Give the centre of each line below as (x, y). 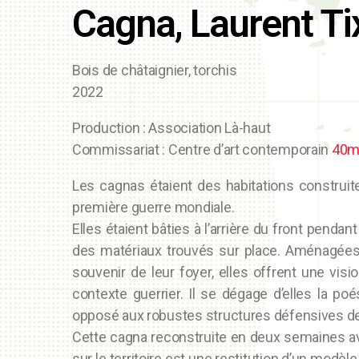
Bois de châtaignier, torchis (156, 71)
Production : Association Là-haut (171, 128)
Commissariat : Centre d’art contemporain (202, 150)
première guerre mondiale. (153, 208)
